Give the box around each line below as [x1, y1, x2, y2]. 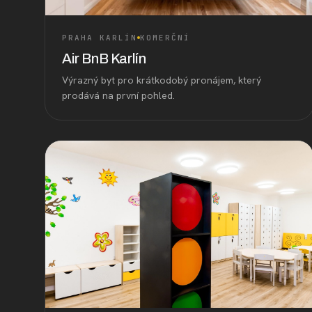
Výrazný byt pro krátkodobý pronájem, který [62, 73, 261, 86]
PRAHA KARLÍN [62, 32, 137, 42]
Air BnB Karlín [62, 50, 146, 66]
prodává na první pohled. [62, 88, 175, 102]
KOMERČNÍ [139, 32, 190, 42]
